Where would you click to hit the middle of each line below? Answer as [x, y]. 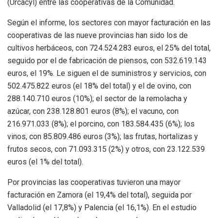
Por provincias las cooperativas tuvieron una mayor [94, 182]
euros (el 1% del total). [45, 162]
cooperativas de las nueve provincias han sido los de [98, 36]
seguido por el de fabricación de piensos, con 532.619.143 [107, 61]
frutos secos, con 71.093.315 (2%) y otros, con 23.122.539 [106, 149]
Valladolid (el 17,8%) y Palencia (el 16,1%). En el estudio [102, 208]
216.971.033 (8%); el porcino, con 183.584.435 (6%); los [101, 124]
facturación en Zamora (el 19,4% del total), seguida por [100, 195]
